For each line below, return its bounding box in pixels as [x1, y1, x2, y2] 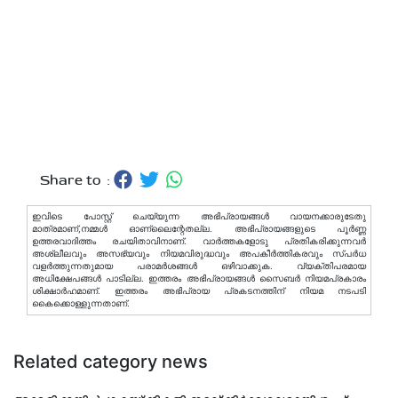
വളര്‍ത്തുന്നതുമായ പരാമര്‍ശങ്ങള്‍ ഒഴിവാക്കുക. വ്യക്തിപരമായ [32, 260, 366, 271]
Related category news [13, 350, 208, 372]
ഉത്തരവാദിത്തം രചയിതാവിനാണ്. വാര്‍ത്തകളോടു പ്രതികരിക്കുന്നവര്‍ [32, 235, 366, 246]
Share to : [40, 172, 114, 187]
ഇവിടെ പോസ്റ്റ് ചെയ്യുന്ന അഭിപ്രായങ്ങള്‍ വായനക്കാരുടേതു [32, 211, 366, 221]
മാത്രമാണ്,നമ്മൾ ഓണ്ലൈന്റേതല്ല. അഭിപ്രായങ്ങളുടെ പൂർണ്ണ [32, 223, 366, 234]
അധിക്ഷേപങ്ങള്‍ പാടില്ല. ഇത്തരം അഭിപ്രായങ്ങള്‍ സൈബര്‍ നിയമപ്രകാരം [32, 273, 366, 283]
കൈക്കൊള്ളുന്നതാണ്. [32, 298, 130, 308]
